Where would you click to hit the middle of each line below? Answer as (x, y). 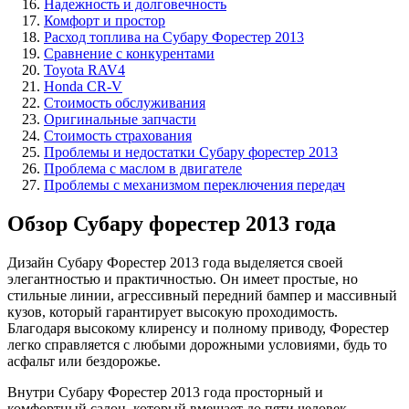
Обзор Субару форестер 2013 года (172, 223)
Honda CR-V (83, 86)
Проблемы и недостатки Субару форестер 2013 (191, 152)
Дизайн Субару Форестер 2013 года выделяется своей (175, 262)
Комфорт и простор (105, 20)
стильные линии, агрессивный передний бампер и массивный (202, 295)
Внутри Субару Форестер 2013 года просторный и (165, 392)
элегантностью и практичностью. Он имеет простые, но (183, 278)
